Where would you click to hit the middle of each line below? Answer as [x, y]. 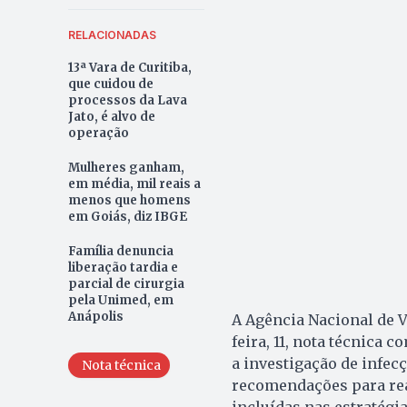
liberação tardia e [123, 267]
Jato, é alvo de [111, 116]
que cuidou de [110, 84]
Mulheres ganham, [126, 167]
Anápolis [95, 316]
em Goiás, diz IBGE [127, 216]
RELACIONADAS [112, 35]
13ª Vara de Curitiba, [129, 67]
